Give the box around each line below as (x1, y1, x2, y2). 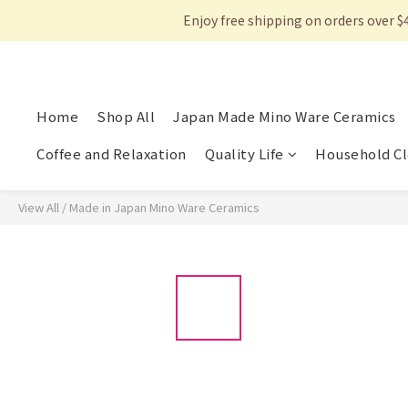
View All (18, 199, 59, 217)
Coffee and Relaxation (36, 144, 187, 164)
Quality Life (204, 144, 284, 164)
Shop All (97, 107, 155, 127)
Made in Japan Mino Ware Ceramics (69, 199, 260, 217)
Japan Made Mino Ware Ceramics (173, 107, 396, 127)
